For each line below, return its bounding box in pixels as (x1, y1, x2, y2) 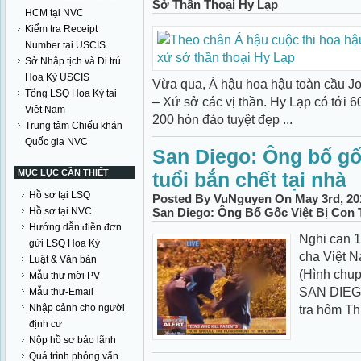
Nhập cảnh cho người (29, 302, 125, 313)
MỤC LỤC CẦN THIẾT (18, 168, 109, 177)
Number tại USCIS (25, 39, 106, 51)
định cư (29, 318, 62, 330)
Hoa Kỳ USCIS (25, 72, 89, 83)
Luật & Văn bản (29, 254, 97, 265)
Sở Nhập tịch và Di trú (25, 56, 121, 67)
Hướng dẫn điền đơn (29, 222, 122, 233)
